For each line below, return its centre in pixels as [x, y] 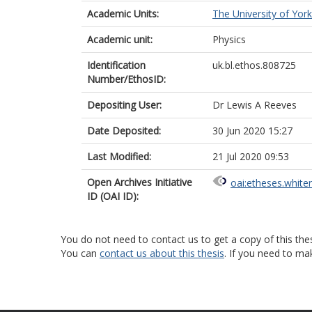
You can [80, 253]
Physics [229, 39]
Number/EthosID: [126, 79]
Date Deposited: [124, 131]
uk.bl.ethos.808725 [254, 65]
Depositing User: [124, 105]
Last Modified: [119, 156]
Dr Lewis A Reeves [255, 105]
